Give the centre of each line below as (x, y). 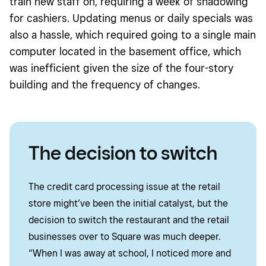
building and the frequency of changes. (105, 85)
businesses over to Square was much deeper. (125, 237)
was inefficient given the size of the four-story (121, 68)
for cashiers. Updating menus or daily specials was (131, 18)
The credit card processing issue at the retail (124, 187)
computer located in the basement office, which (125, 52)
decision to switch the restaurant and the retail (129, 220)
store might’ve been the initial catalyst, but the (128, 204)
